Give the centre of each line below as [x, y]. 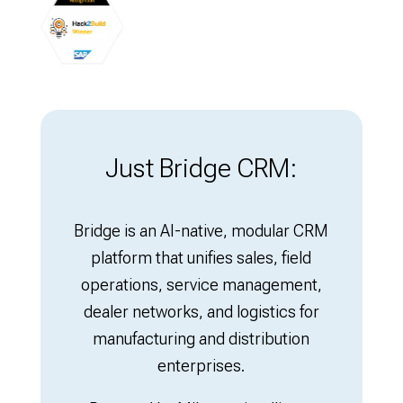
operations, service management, [201, 285]
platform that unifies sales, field [201, 258]
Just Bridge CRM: [201, 168]
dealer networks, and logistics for [201, 312]
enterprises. [201, 366]
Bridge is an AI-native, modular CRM [201, 231]
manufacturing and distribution [201, 339]
